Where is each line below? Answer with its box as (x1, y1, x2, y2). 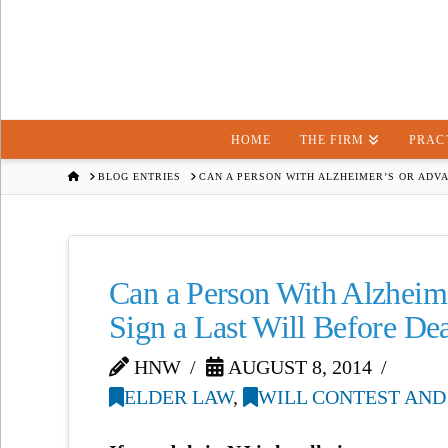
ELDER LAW (124, 386, 234, 409)
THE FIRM (300, 133, 365, 148)
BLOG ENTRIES (98, 170, 182, 182)
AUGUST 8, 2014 (224, 356, 373, 379)
